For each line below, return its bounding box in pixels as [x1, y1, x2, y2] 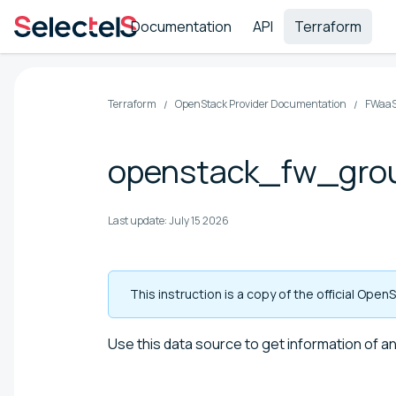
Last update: [108, 212, 167, 228]
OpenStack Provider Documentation [175, 96, 346, 111]
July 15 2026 [169, 212, 229, 228]
